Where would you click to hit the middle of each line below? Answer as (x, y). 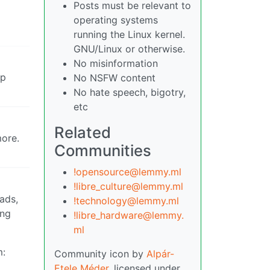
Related (83, 132)
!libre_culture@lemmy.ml (128, 186)
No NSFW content (115, 78)
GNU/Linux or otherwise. (129, 49)
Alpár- (160, 254)
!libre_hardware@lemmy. (129, 215)
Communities (103, 150)
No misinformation (116, 63)
